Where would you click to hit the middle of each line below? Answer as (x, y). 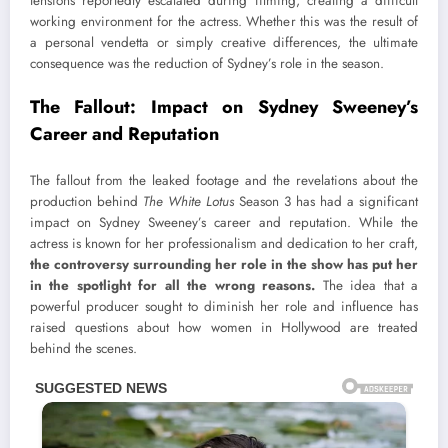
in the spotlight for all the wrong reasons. (173, 285)
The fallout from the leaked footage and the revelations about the (224, 180)
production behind (86, 201)
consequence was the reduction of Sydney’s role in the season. (207, 64)
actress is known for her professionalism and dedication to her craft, (224, 243)
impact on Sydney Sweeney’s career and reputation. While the (224, 222)
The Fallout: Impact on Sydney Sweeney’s (224, 106)
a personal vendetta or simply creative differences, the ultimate (224, 43)
